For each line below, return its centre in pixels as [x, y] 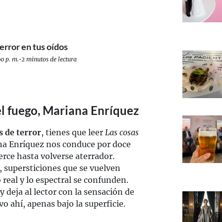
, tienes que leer [73, 132]
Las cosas [122, 132]
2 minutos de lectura [49, 59]
